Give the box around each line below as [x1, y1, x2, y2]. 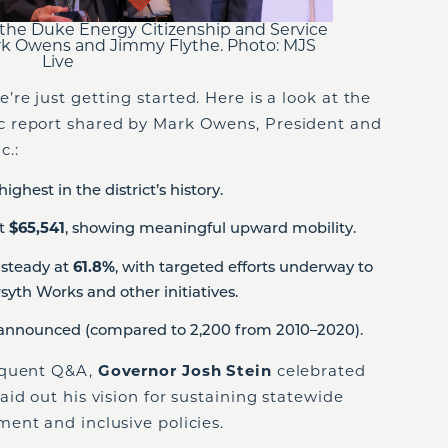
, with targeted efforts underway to [115, 257, 373, 276]
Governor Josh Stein [97, 361, 272, 381]
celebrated [271, 361, 366, 381]
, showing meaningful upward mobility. [65, 219, 356, 238]
